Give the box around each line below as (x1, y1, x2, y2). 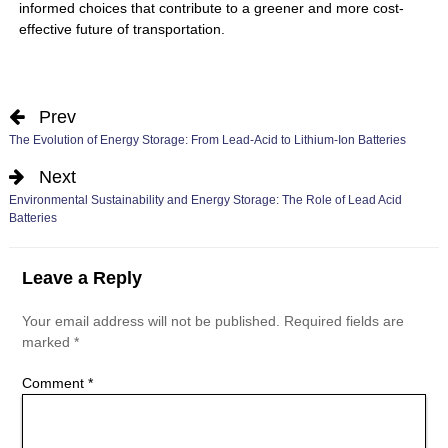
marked (21, 333, 74, 350)
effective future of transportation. (18, 21, 225, 38)
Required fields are (283, 312, 404, 329)
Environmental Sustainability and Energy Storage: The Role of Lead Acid (8, 193, 402, 208)
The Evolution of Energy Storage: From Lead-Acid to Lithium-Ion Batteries (8, 133, 406, 148)
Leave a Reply (21, 267, 142, 288)
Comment (21, 374, 88, 391)
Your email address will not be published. (21, 312, 280, 329)
